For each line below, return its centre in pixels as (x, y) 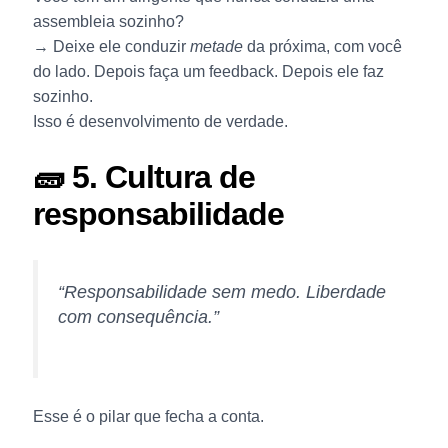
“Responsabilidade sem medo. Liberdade (221, 291)
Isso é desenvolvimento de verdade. (160, 121)
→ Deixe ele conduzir (111, 46)
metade (216, 46)
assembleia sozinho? (108, 21)
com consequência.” (138, 316)
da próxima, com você (322, 46)
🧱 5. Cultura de (143, 177)
